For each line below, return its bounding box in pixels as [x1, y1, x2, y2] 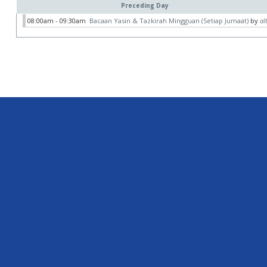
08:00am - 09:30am [27, 16, 89, 25]
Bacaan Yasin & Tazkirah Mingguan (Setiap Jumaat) [89, 16, 249, 25]
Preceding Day [121, 1, 169, 10]
